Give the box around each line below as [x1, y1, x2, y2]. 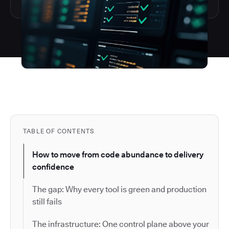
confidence [32, 162, 74, 172]
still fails [32, 196, 62, 207]
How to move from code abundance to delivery [32, 149, 203, 159]
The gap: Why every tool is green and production [32, 184, 207, 194]
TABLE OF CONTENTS [23, 127, 95, 135]
